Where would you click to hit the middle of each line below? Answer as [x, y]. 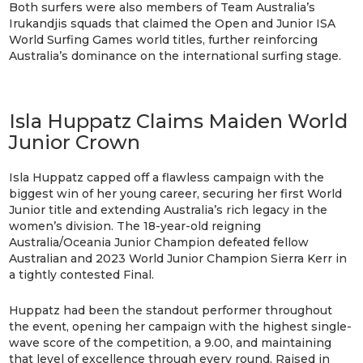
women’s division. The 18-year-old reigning [135, 226]
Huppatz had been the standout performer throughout [171, 310]
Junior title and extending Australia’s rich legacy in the [169, 209]
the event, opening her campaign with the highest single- [181, 326]
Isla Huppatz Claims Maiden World [179, 121]
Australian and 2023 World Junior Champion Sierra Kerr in [178, 258]
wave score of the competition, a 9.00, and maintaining [171, 342]
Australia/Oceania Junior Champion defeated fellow [159, 242]
